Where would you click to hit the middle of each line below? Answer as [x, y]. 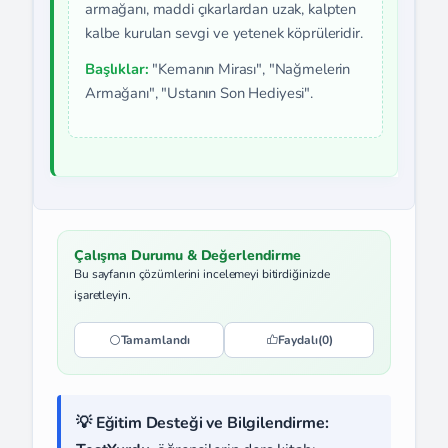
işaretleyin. [102, 294]
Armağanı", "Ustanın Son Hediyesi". [199, 92]
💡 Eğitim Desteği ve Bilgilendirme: [202, 422]
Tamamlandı [155, 339]
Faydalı [297, 339]
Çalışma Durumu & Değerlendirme [187, 255]
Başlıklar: [117, 68]
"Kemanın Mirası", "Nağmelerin [249, 68]
